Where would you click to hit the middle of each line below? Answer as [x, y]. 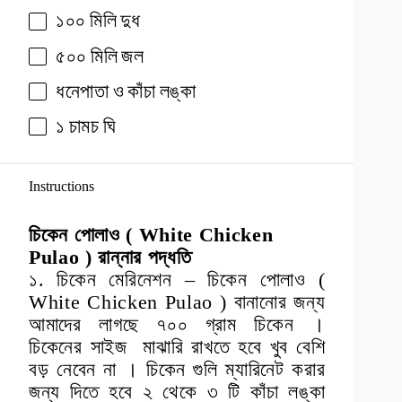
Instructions [61, 187]
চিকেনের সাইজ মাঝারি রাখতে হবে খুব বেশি [177, 347]
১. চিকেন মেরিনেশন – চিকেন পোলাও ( [177, 280]
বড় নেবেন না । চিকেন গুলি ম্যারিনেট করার [177, 370]
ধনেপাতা [83, 91]
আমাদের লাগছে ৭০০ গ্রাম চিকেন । [177, 325]
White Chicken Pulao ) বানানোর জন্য [177, 302]
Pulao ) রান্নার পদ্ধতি [110, 258]
